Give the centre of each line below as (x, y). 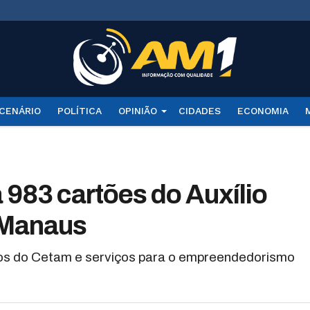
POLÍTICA (79, 111)
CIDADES (199, 111)
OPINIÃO (137, 111)
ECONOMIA (263, 111)
